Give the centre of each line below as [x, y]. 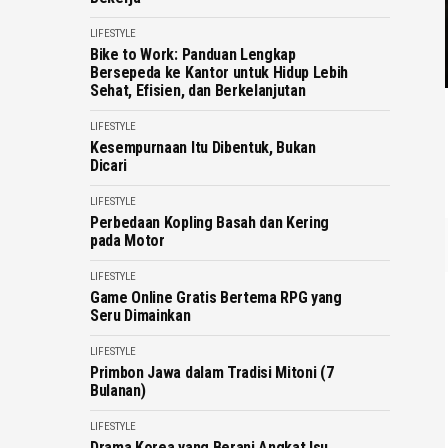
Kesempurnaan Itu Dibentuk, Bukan [203, 147]
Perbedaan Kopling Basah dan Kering [210, 222]
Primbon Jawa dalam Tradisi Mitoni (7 [212, 372]
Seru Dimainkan [140, 315]
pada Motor [127, 240]
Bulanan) [118, 390]
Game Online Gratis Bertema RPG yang [216, 297]
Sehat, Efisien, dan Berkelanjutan [198, 90]
